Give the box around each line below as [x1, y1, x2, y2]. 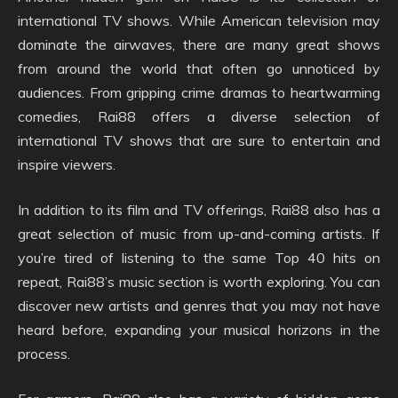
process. [18, 345, 70, 363]
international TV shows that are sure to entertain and [18, 131, 380, 150]
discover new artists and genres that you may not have [18, 297, 380, 315]
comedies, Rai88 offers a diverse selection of [18, 107, 380, 126]
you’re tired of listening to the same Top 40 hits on [18, 249, 380, 267]
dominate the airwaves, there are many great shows [18, 36, 380, 54]
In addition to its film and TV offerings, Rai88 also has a [18, 201, 380, 219]
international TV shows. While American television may [18, 12, 380, 30]
